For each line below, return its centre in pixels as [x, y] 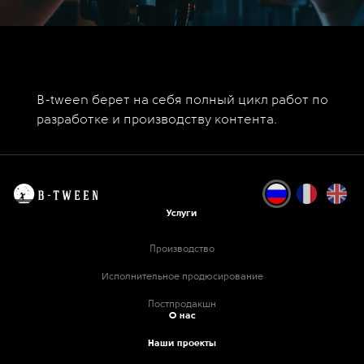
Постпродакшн [182, 305]
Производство [182, 249]
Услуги [182, 214]
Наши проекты [182, 344]
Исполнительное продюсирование [182, 277]
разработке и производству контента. [157, 120]
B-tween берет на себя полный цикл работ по [182, 101]
